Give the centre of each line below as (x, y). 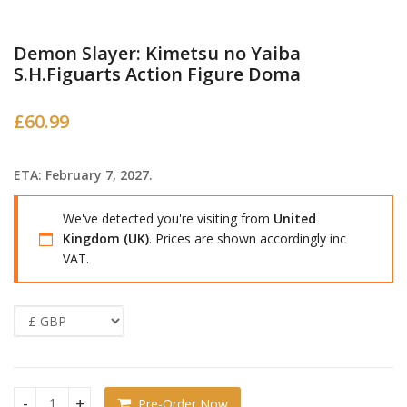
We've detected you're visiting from (168, 219)
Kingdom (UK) (106, 239)
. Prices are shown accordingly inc (248, 239)
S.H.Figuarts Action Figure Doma (157, 74)
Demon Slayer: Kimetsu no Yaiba (157, 54)
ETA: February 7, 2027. (83, 175)
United (295, 219)
